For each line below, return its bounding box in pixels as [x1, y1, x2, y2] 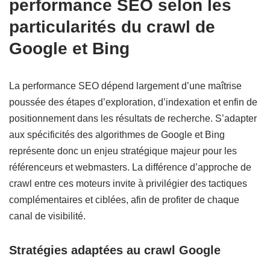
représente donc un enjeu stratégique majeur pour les [9, 146, 237, 157]
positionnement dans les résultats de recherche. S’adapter [9, 113, 257, 124]
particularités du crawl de [9, 17, 215, 37]
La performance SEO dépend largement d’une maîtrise [9, 81, 242, 92]
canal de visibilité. [9, 211, 86, 222]
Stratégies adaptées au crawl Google [9, 243, 221, 257]
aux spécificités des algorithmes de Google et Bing [9, 130, 225, 140]
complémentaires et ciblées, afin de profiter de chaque [9, 195, 239, 206]
